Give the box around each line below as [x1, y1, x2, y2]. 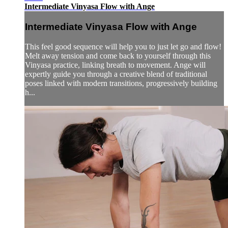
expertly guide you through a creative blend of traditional [25, 69, 207, 78]
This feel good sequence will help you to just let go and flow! [25, 42, 221, 51]
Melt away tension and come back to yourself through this [25, 51, 211, 60]
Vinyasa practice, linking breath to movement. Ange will [25, 60, 206, 69]
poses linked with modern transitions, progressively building [25, 78, 217, 88]
